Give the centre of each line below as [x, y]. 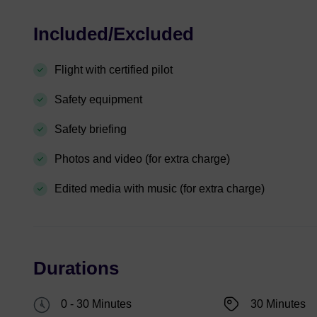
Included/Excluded [114, 34]
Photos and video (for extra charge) [144, 158]
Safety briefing [91, 129]
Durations [76, 268]
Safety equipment [98, 99]
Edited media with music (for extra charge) [161, 188]
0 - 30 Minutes [96, 304]
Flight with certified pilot [114, 69]
